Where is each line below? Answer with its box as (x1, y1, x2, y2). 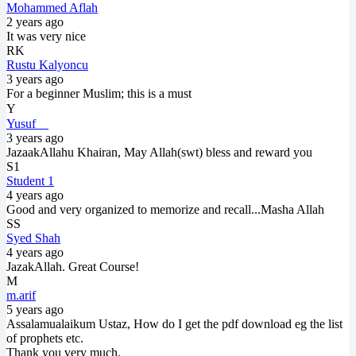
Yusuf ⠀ (6, 116, 48, 130)
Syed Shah (6, 230, 60, 245)
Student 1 (6, 173, 54, 188)
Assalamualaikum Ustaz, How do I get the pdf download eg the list (6, 316, 342, 331)
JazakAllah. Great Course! (6, 259, 139, 273)
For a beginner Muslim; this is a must (6, 86, 192, 100)
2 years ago (6, 14, 64, 29)
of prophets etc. (6, 331, 83, 345)
